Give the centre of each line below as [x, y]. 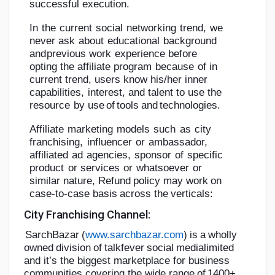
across [136, 193]
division [74, 247]
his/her [166, 79]
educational [133, 41]
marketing [91, 129]
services [100, 168]
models [134, 129]
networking [151, 28]
